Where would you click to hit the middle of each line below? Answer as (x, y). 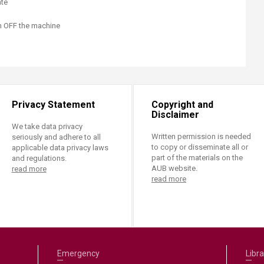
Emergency (78, 253)
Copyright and (182, 105)
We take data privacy (47, 126)
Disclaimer (175, 115)
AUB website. (174, 168)
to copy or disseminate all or (200, 147)
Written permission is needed (201, 136)
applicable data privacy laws (60, 148)
